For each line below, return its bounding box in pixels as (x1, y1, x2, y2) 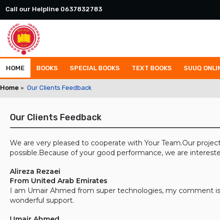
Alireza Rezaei (10, 167, 60, 176)
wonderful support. (10, 196, 74, 205)
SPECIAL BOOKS (70, 64, 120, 72)
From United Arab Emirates (10, 176, 108, 185)
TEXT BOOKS (132, 64, 172, 72)
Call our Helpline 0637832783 (5, 5, 102, 13)
